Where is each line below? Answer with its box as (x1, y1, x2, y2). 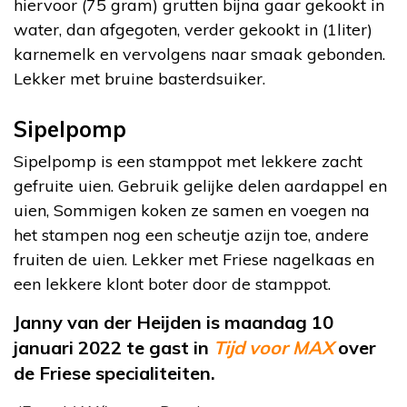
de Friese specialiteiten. (14, 362, 220, 384)
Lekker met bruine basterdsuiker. (14, 68, 265, 89)
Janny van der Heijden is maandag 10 (14, 311, 333, 333)
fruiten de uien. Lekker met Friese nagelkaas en (14, 249, 374, 270)
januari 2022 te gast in (14, 336, 209, 359)
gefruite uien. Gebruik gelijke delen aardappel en (14, 175, 387, 196)
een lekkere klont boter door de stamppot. (14, 273, 331, 294)
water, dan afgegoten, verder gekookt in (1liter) (14, 19, 372, 40)
